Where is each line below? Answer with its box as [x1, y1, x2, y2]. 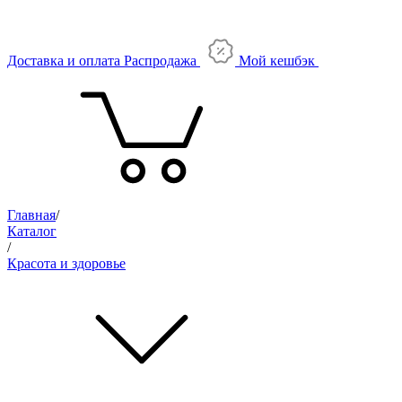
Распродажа [124, 52, 197, 68]
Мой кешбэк [239, 52, 319, 68]
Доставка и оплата [7, 52, 120, 68]
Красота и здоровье [7, 255, 126, 271]
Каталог [7, 223, 57, 239]
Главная [7, 206, 56, 223]
